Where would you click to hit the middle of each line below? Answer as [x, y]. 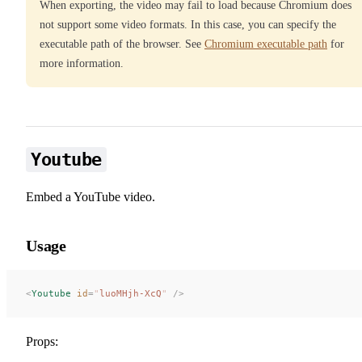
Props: [42, 341]
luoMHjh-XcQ [130, 293]
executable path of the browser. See [122, 44]
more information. [82, 63]
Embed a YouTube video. [90, 196]
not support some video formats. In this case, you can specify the [188, 24]
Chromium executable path [266, 44]
